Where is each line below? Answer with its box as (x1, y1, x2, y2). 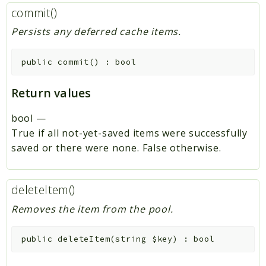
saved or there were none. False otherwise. (11, 141, 221, 154)
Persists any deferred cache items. (11, 25, 181, 39)
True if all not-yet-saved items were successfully (11, 126, 248, 140)
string (115, 234, 152, 245)
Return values (11, 84, 91, 101)
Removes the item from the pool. (11, 202, 173, 216)
